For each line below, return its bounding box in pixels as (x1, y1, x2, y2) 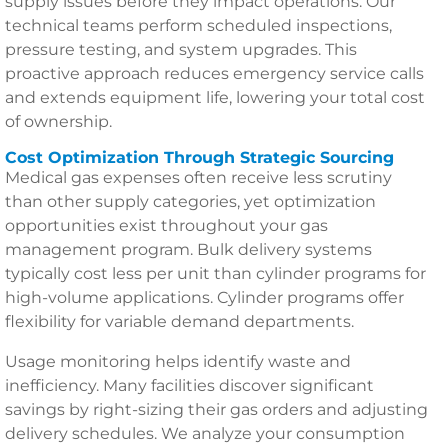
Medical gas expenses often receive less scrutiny (5, 168, 392, 187)
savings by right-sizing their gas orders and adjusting (5, 400, 428, 419)
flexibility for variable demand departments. (5, 312, 354, 331)
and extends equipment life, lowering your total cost (5, 88, 425, 107)
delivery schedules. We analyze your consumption (5, 424, 405, 443)
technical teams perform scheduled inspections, (5, 16, 392, 35)
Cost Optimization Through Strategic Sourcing (5, 148, 394, 167)
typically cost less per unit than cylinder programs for (5, 264, 426, 283)
